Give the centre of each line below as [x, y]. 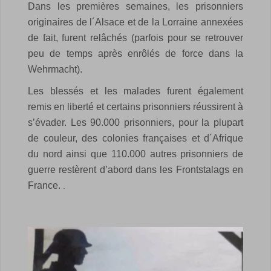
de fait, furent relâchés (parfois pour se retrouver [135, 38]
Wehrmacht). [55, 69]
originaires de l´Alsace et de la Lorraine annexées [135, 22]
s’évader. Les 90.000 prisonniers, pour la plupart [135, 122]
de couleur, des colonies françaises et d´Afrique [135, 138]
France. [44, 185]
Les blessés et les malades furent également [135, 91]
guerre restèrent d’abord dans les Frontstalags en [135, 169]
